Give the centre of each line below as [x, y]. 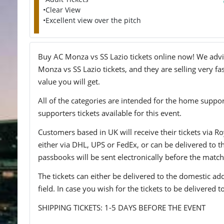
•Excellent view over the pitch [92, 20]
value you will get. [69, 81]
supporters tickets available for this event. [110, 113]
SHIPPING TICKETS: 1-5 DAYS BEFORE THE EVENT [122, 207]
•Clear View [62, 10]
